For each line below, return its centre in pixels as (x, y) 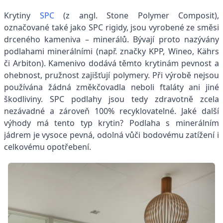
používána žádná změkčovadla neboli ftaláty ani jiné (111, 87)
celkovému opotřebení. (48, 147)
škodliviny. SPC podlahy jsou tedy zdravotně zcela (111, 99)
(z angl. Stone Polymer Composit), (136, 15)
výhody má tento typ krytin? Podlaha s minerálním (111, 123)
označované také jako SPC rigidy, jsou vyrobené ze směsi (111, 27)
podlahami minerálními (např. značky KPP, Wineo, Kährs (111, 51)
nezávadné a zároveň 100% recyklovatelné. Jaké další (111, 111)
